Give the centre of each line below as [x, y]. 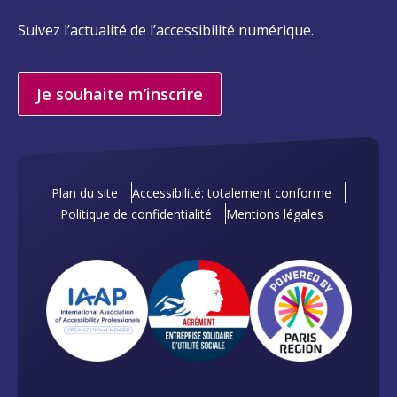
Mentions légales [275, 214]
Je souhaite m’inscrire [120, 94]
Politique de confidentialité [136, 214]
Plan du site [85, 193]
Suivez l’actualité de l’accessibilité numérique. [166, 31]
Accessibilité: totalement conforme [232, 193]
